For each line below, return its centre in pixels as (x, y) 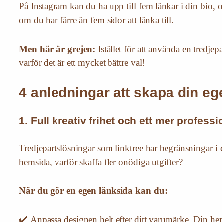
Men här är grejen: (57, 49)
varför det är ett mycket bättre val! (82, 63)
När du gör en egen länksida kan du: (93, 191)
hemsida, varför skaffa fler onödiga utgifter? (101, 162)
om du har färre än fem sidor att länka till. (96, 20)
